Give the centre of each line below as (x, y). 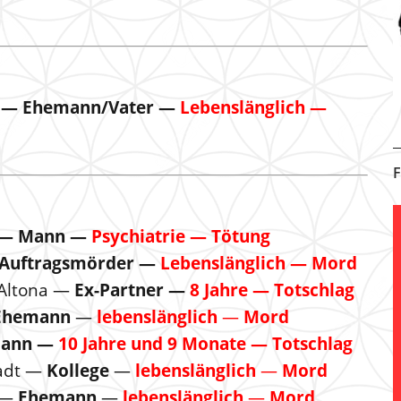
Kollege (78, 371)
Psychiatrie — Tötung (181, 236)
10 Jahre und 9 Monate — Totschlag (205, 344)
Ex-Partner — (132, 290)
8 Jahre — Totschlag (272, 290)
